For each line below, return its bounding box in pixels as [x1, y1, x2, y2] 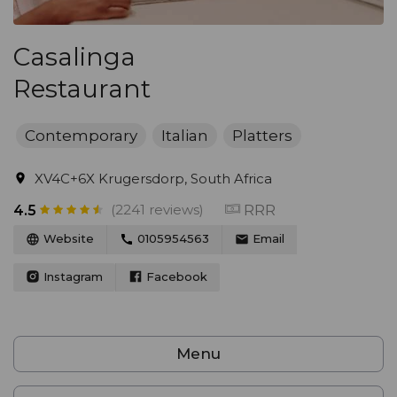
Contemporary [25, 127, 137, 144]
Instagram [40, 269, 103, 284]
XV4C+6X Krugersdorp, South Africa [35, 170, 272, 187]
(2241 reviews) [111, 201, 204, 218]
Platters [232, 127, 292, 144]
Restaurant [13, 74, 151, 104]
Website [40, 231, 94, 245]
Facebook [143, 269, 207, 284]
